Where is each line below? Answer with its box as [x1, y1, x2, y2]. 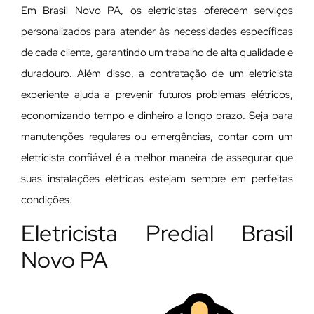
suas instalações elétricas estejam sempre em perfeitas [21, 171, 293, 186]
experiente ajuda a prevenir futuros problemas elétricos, [21, 87, 293, 102]
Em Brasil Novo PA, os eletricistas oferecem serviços [21, 3, 293, 18]
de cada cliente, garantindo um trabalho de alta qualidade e [21, 45, 293, 60]
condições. [21, 192, 72, 207]
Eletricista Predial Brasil [21, 218, 293, 249]
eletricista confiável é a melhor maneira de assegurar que [21, 150, 293, 165]
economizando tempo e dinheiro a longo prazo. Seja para [21, 108, 293, 123]
